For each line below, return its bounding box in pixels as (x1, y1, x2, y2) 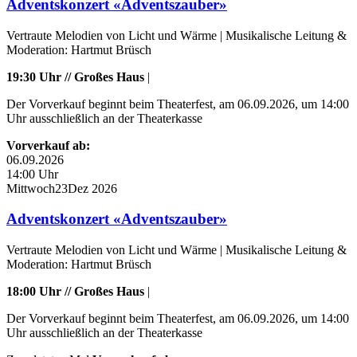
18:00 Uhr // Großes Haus (6, 284, 144, 298)
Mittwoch (6, 181, 55, 195)
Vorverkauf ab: (6, 138, 90, 152)
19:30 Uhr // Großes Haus (6, 69, 144, 84)
